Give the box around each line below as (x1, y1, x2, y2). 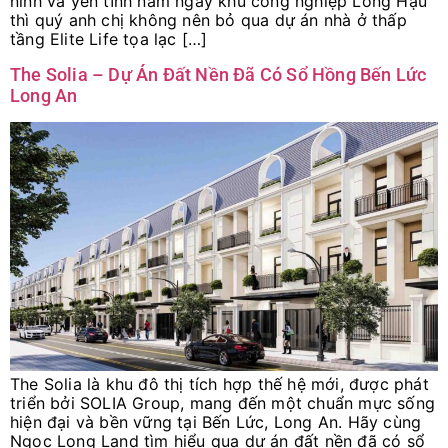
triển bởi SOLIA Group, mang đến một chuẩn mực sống (10, 393, 436, 414)
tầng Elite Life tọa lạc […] (10, 29, 208, 50)
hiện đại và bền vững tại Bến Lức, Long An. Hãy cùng (10, 412, 422, 433)
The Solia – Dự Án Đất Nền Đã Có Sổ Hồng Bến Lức (10, 63, 427, 85)
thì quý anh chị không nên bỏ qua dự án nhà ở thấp (10, 10, 407, 31)
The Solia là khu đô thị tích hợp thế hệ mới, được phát (10, 374, 429, 395)
